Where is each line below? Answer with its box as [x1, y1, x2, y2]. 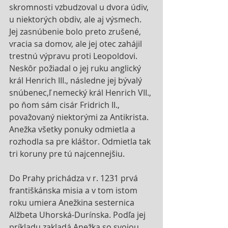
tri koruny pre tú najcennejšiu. [9, 148, 125, 159]
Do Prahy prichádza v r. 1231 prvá [9, 172, 140, 184]
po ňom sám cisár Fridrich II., [9, 99, 122, 110]
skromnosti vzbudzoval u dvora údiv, [9, 1, 151, 13]
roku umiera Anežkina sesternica [9, 196, 136, 208]
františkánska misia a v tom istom [9, 184, 139, 196]
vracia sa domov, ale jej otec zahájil [9, 38, 144, 49]
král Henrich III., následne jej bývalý [9, 74, 144, 86]
